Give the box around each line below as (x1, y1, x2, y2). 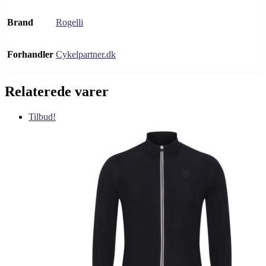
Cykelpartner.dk (56, 49, 116, 60)
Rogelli (56, 17, 83, 28)
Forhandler (7, 49, 53, 60)
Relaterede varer (5, 84, 109, 100)
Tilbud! (28, 112, 56, 122)
